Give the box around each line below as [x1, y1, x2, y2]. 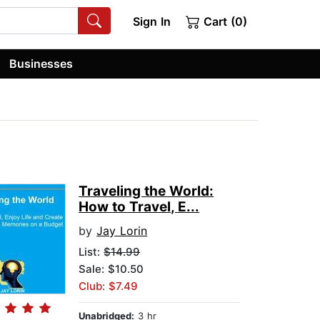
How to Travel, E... [79, 199, 200, 216]
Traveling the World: [79, 183, 214, 200]
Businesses [9, 56, 74, 71]
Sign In [132, 14, 171, 29]
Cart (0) [200, 14, 247, 29]
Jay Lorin [96, 224, 148, 239]
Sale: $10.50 [79, 262, 144, 276]
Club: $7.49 [79, 279, 139, 294]
